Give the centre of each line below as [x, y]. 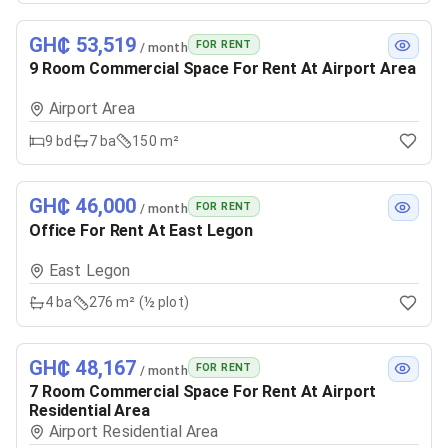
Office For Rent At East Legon [141, 230]
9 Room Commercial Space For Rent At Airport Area [222, 68]
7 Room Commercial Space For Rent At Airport [203, 392]
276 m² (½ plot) [138, 302]
